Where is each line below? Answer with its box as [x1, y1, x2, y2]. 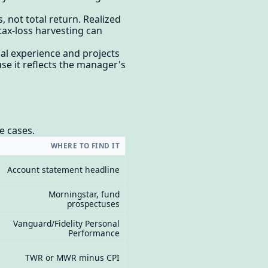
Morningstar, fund [48, 188, 120, 200]
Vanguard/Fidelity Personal [13, 218, 120, 230]
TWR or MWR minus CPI [25, 252, 120, 264]
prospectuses [67, 198, 120, 210]
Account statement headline [7, 164, 120, 176]
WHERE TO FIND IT [50, 141, 120, 151]
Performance [68, 227, 120, 239]
